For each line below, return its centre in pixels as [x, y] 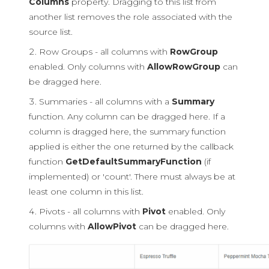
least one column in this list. [86, 192]
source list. [51, 32]
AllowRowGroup [184, 67]
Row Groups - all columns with [104, 52]
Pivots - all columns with [91, 211]
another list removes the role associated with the [131, 17]
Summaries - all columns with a [105, 101]
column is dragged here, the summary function [127, 131]
